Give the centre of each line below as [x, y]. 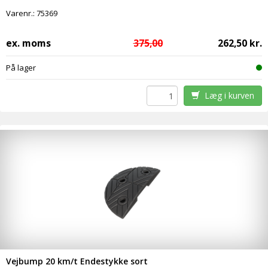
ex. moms [28, 43]
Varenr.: [21, 13]
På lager [21, 68]
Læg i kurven [227, 96]
